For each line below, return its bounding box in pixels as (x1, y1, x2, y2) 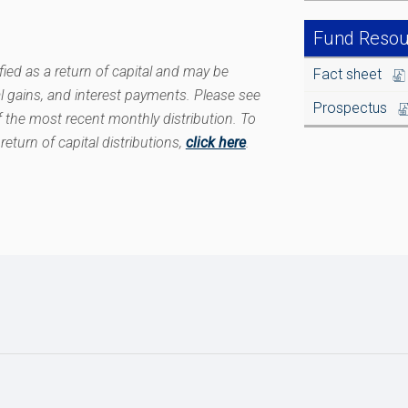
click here (185, 134, 246, 151)
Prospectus (313, 99, 399, 117)
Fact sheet (313, 66, 393, 83)
